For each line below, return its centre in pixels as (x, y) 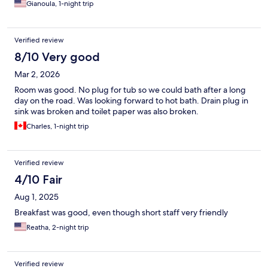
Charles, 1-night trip (58, 127)
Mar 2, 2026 (37, 74)
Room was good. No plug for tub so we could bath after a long (130, 90)
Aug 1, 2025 (36, 197)
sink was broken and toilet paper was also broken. (106, 112)
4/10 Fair (38, 180)
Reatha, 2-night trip (58, 228)
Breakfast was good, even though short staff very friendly (121, 213)
